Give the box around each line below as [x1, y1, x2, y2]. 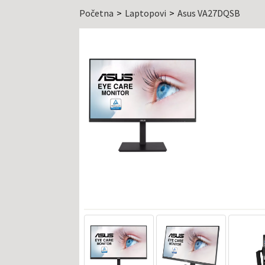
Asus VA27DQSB [177, 7, 240, 20]
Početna [79, 7, 114, 20]
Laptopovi [124, 7, 166, 20]
